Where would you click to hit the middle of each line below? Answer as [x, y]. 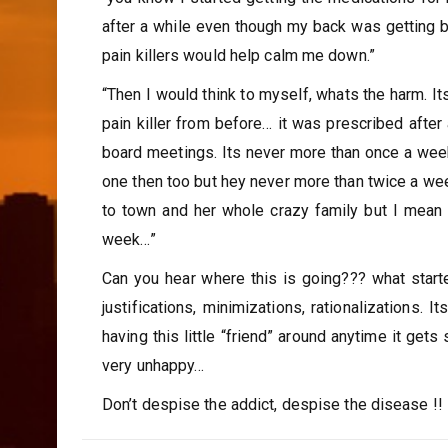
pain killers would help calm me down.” [238, 55]
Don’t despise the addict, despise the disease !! [272, 404]
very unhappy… [153, 365]
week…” [129, 239]
